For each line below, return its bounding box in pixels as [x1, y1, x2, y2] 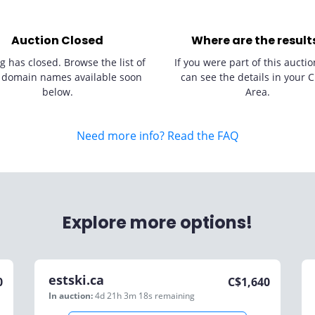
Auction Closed [11, 32, 103, 49]
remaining [155, 290, 195, 302]
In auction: [49, 290, 93, 302]
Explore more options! [63, 211, 252, 234]
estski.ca [49, 271, 104, 288]
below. [41, 85, 73, 98]
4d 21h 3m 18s [95, 290, 155, 302]
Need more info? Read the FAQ [77, 128, 238, 143]
